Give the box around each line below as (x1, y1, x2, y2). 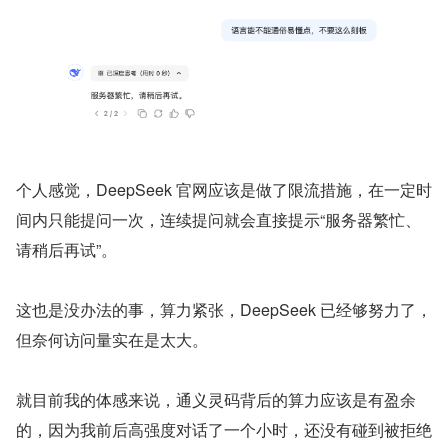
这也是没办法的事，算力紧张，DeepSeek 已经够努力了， (16, 297, 432, 321)
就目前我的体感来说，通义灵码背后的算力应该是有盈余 (16, 387, 416, 411)
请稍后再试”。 (16, 237, 117, 261)
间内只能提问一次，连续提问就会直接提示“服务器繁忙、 (16, 207, 421, 231)
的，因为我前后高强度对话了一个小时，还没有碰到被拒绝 (16, 417, 432, 441)
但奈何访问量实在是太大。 (16, 327, 208, 351)
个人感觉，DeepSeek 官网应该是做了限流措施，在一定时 (16, 177, 432, 201)
